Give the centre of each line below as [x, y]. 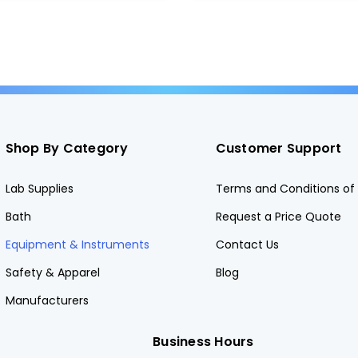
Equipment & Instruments [77, 244]
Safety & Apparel [52, 272]
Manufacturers [47, 300]
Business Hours [203, 341]
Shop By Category [67, 148]
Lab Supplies [39, 188]
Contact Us [247, 244]
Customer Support [278, 148]
